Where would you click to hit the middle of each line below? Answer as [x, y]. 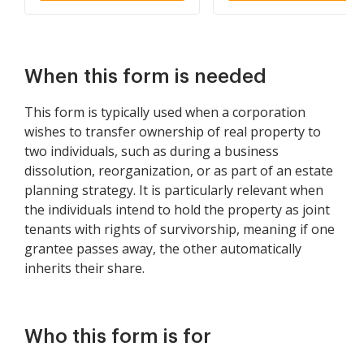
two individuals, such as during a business [152, 151]
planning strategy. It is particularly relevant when [174, 190]
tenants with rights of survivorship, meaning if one [180, 229]
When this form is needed [145, 76]
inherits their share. [84, 268]
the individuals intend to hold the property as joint [177, 210]
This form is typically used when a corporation [165, 112]
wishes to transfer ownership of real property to [173, 132]
